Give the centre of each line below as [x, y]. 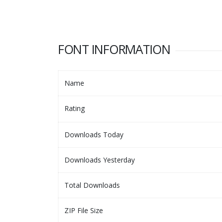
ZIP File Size [84, 210]
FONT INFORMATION [114, 49]
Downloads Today [94, 134]
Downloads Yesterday [100, 160]
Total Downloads [92, 185]
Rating [75, 108]
